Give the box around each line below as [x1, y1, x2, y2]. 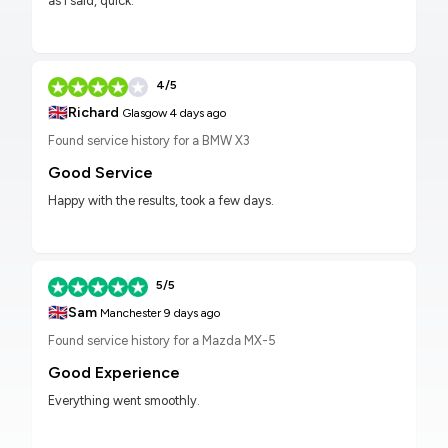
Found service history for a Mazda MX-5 [48, 333, 276, 349]
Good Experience [48, 363, 180, 383]
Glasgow [119, 106, 167, 121]
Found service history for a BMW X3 [48, 133, 250, 149]
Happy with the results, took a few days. [48, 193, 274, 209]
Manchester [97, 306, 161, 321]
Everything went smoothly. [48, 393, 200, 409]
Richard [68, 104, 119, 122]
